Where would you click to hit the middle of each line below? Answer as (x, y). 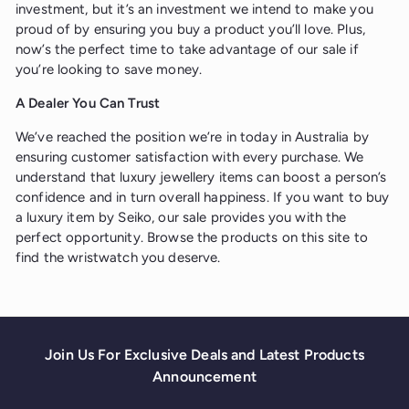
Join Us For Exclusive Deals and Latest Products (204, 354)
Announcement (204, 376)
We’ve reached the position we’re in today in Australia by (192, 137)
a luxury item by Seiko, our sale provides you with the (181, 218)
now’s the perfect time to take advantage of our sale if (187, 50)
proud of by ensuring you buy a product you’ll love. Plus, (190, 30)
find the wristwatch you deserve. (118, 258)
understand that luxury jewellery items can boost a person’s (201, 178)
